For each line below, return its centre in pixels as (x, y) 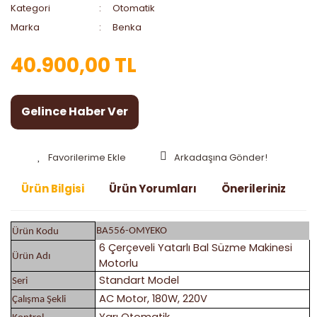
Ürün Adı (31, 256)
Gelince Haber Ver (75, 112)
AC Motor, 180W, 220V (153, 298)
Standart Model (139, 280)
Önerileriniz (254, 188)
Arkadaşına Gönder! (220, 157)
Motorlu (119, 263)
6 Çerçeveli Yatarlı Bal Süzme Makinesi (196, 247)
